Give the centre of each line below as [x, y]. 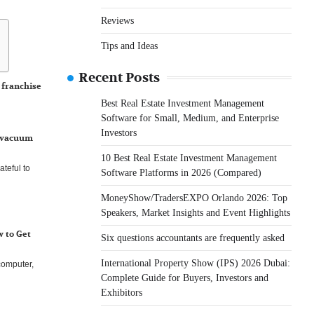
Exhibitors [122, 292]
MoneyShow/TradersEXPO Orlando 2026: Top [194, 198]
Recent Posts [119, 78]
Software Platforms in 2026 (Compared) [181, 172]
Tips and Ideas [129, 46]
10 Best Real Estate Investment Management [189, 158]
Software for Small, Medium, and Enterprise [190, 118]
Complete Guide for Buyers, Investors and [185, 278]
